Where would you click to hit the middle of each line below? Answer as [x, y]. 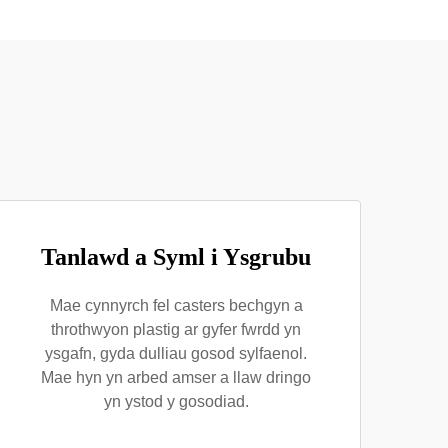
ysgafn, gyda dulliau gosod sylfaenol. [176, 353]
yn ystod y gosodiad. [176, 401]
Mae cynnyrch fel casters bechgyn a [176, 305]
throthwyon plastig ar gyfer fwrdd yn [176, 329]
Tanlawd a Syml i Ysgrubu [176, 257]
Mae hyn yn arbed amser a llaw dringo [176, 377]
